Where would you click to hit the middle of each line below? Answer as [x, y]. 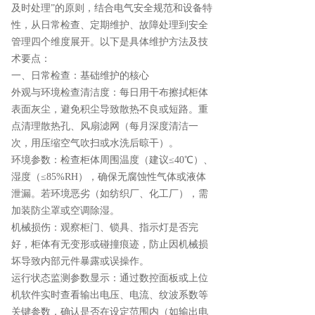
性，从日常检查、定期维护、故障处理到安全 [110, 25]
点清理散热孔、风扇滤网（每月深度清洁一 [105, 126]
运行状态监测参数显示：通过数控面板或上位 [110, 278]
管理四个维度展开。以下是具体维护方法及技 [110, 41]
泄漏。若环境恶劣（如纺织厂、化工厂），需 [110, 193]
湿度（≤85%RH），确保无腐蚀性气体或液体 [109, 176]
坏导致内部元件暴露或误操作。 [80, 261]
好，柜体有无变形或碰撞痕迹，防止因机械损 [110, 244]
